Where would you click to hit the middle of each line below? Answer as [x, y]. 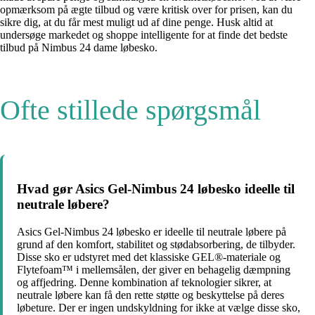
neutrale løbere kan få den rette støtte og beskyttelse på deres [150, 295]
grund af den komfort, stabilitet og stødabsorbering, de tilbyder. [156, 245]
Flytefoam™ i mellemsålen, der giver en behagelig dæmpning [154, 270]
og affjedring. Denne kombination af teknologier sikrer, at [144, 283]
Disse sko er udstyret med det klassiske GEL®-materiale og [149, 257]
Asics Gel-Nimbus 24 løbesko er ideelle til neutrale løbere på [152, 232]
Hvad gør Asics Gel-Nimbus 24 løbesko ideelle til [156, 189]
